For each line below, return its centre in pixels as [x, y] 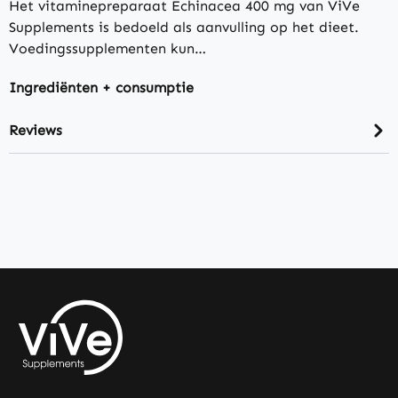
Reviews [36, 130]
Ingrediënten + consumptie [101, 88]
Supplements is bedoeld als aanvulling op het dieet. [184, 28]
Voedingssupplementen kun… [107, 49]
